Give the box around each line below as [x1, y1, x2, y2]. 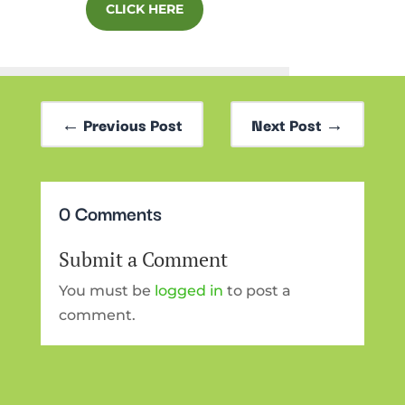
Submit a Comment [58, 246, 228, 272]
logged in [154, 282, 223, 299]
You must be [58, 282, 155, 299]
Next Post [251, 112, 323, 137]
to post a [222, 282, 291, 299]
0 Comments [58, 198, 162, 227]
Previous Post [82, 112, 183, 137]
